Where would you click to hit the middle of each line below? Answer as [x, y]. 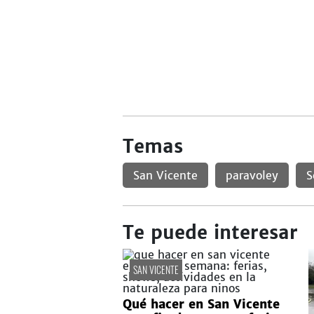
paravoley [252, 175]
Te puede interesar [210, 232]
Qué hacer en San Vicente [201, 304]
